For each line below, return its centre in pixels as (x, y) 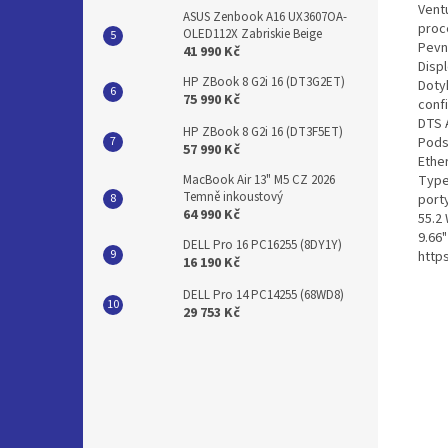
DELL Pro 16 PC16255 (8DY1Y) (262, 245)
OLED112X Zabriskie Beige (252, 34)
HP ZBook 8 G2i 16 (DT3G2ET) (264, 82)
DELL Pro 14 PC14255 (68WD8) (263, 295)
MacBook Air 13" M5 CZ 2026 (259, 180)
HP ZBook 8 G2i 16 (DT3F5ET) (263, 132)
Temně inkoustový (233, 197)
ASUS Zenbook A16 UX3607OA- (265, 17)
